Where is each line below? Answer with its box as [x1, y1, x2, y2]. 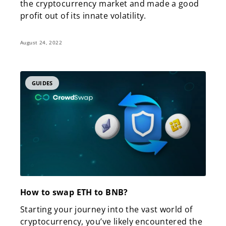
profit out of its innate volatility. [20, 10, 146, 22]
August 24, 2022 [20, 39, 62, 46]
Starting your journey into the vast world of [20, 203, 193, 215]
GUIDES [32, 79, 53, 87]
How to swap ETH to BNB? [20, 186, 128, 198]
